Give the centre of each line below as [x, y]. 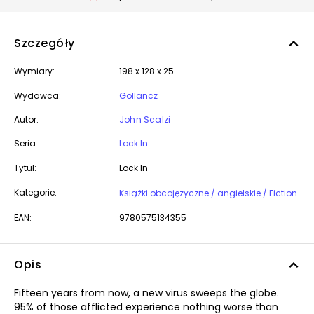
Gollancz [138, 96]
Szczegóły [45, 43]
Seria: [26, 143]
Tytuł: [25, 168]
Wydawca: [37, 96]
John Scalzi [145, 120]
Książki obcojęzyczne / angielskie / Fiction [283, 193]
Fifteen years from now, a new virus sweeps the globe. [146, 293]
